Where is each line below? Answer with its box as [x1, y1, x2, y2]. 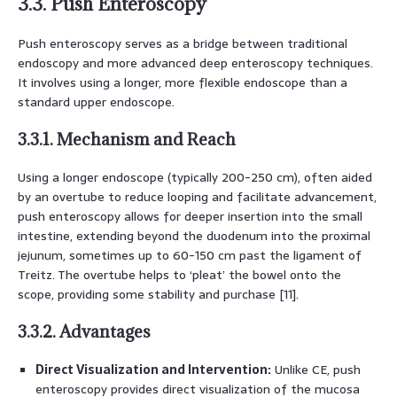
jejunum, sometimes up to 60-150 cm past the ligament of [18, 245, 362, 265]
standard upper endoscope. [18, 91, 175, 112]
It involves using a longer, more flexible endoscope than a [18, 72, 347, 92]
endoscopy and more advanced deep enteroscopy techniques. [18, 52, 373, 73]
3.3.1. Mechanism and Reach [18, 128, 236, 150]
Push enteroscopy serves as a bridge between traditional [18, 33, 347, 53]
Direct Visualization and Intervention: [35, 359, 271, 379]
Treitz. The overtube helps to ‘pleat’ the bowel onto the [18, 264, 341, 284]
